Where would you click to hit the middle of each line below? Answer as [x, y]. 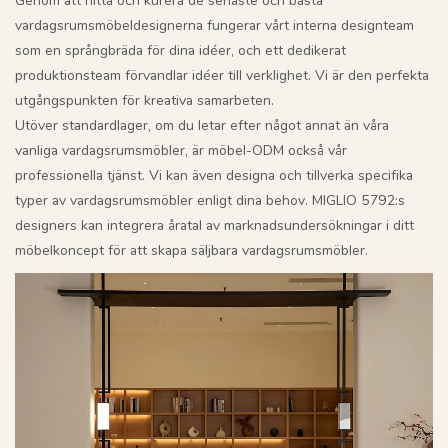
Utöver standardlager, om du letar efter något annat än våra [202, 126]
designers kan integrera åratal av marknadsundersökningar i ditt [214, 226]
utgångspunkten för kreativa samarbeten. [144, 101]
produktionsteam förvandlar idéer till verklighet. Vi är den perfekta [222, 76]
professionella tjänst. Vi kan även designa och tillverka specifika [214, 176]
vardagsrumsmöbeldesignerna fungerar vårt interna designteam [214, 26]
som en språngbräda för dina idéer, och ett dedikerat [180, 51]
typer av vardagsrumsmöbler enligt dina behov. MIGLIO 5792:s [210, 201]
